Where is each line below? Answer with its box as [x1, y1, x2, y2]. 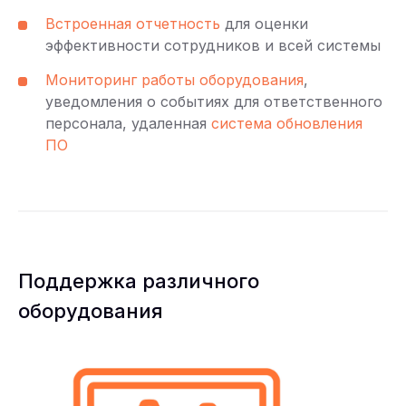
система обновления [211, 113, 362, 132]
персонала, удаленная [45, 113, 211, 132]
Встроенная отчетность [45, 14, 220, 33]
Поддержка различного [18, 268, 259, 293]
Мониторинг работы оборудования [45, 70, 304, 89]
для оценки [220, 14, 308, 33]
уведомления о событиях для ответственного [45, 92, 382, 111]
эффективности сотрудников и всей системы [45, 35, 381, 54]
